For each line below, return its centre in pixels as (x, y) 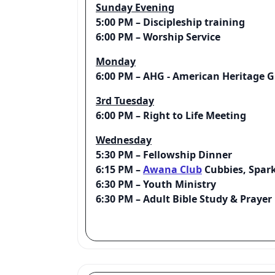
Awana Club (172, 170)
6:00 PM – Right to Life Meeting (171, 116)
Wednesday (124, 140)
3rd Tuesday (125, 101)
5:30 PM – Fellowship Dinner (164, 155)
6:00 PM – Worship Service (158, 37)
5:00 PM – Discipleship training (170, 22)
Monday (116, 62)
